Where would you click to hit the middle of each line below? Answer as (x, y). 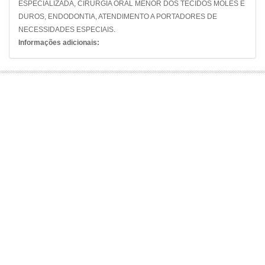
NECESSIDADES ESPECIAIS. (67, 30)
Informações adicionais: (59, 43)
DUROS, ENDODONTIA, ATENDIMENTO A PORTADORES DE (118, 17)
